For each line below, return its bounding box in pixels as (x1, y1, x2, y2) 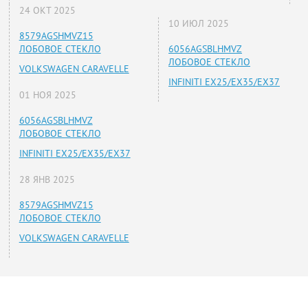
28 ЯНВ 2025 (19, 173, 75, 186)
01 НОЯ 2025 (19, 89, 76, 102)
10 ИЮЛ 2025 (168, 17, 229, 30)
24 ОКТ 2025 (19, 4, 76, 17)
